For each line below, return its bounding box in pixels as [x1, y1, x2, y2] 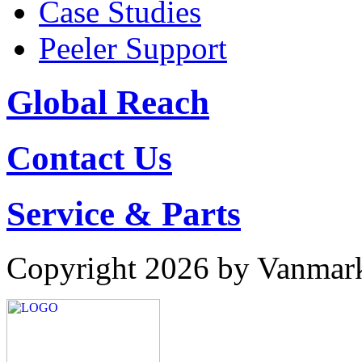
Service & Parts [6, 195, 241, 234]
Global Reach [6, 83, 209, 122]
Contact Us [6, 139, 172, 178]
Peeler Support [39, 31, 227, 66]
